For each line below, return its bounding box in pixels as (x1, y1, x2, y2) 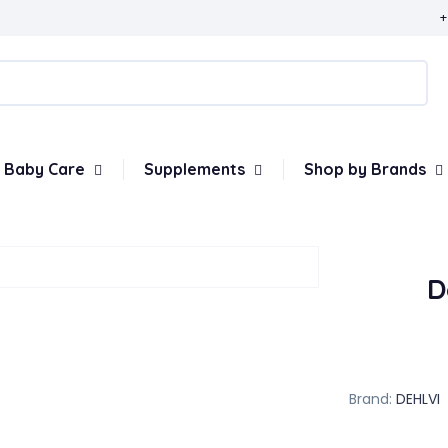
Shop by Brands (304, 159, 430, 179)
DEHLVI (395, 389, 440, 409)
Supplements (144, 159, 249, 179)
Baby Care (4, 159, 89, 179)
